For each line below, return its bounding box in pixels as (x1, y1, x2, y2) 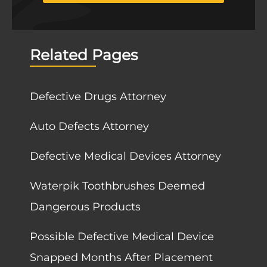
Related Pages (30, 46, 138, 64)
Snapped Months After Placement (30, 251, 213, 265)
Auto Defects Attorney (30, 120, 149, 133)
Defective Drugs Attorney (30, 90, 166, 104)
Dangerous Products (30, 200, 141, 214)
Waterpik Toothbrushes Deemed (30, 179, 205, 193)
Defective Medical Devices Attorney (30, 150, 221, 163)
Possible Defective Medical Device (30, 230, 214, 244)
